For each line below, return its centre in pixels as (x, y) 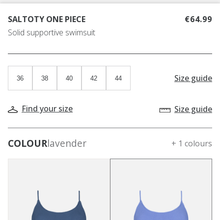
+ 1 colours (192, 144)
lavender (67, 143)
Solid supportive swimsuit (52, 33)
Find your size (47, 108)
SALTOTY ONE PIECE (47, 19)
